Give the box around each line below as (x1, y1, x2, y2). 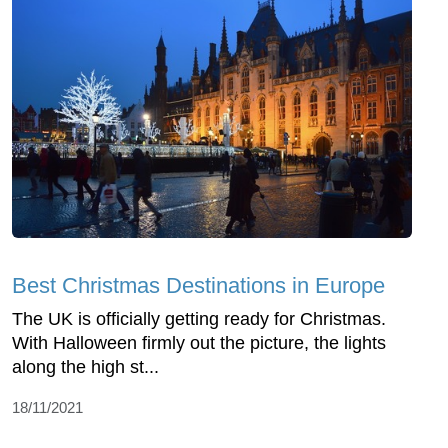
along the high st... (12, 356, 159, 377)
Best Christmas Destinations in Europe (12, 272, 385, 298)
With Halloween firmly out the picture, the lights (12, 332, 386, 353)
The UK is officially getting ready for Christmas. (12, 308, 386, 329)
